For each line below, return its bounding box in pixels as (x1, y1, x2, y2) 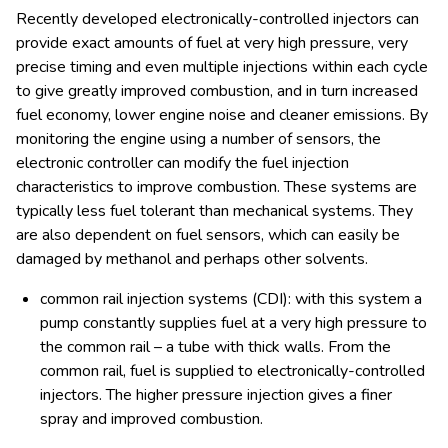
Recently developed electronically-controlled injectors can (16, 7, 419, 30)
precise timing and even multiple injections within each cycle (16, 55, 428, 78)
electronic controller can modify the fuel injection (16, 151, 349, 174)
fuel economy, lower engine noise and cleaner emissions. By (16, 103, 428, 126)
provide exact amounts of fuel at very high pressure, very (16, 31, 408, 54)
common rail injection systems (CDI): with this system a (40, 287, 422, 310)
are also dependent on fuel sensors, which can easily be (16, 223, 400, 246)
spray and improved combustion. (40, 407, 263, 430)
